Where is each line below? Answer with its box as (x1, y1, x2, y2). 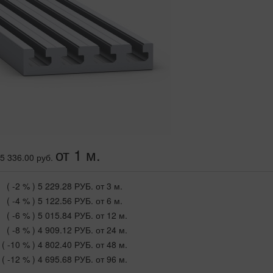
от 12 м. (96, 209, 127, 222)
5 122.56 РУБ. (38, 194, 93, 207)
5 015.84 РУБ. (38, 209, 93, 222)
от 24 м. (96, 224, 127, 236)
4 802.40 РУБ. (38, 238, 93, 251)
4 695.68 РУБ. (38, 253, 93, 266)
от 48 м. (96, 238, 127, 251)
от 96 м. (96, 253, 127, 266)
